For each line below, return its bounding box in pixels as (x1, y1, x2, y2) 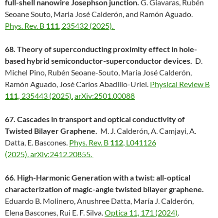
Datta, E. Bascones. (5, 138, 69, 147)
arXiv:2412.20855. (30, 149, 93, 159)
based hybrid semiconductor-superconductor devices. (5, 56, 192, 66)
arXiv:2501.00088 (74, 91, 135, 101)
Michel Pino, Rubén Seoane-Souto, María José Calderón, (5, 68, 192, 77)
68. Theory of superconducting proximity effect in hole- (5, 44, 197, 54)
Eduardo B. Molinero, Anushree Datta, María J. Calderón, (5, 196, 194, 206)
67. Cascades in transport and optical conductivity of (5, 114, 185, 124)
